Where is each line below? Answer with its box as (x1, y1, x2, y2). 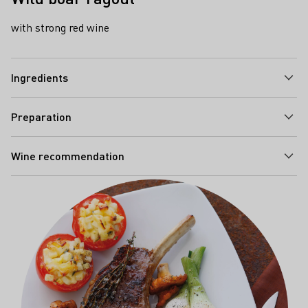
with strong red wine (11, 19, 109, 34)
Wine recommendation (11, 148, 124, 163)
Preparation (11, 109, 71, 124)
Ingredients (11, 69, 68, 85)
